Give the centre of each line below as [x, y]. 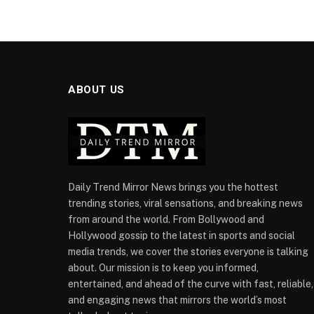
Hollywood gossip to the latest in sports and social [182, 235]
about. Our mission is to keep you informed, [163, 268]
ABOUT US [96, 90]
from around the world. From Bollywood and [166, 219]
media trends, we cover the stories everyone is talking [188, 252]
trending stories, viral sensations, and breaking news [185, 203]
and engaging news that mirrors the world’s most [177, 300]
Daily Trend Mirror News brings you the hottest [173, 187]
